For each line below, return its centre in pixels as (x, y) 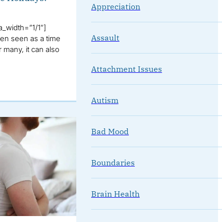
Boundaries (113, 162)
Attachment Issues (126, 69)
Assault (105, 37)
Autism (105, 100)
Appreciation (115, 6)
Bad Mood (110, 131)
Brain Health (115, 194)
